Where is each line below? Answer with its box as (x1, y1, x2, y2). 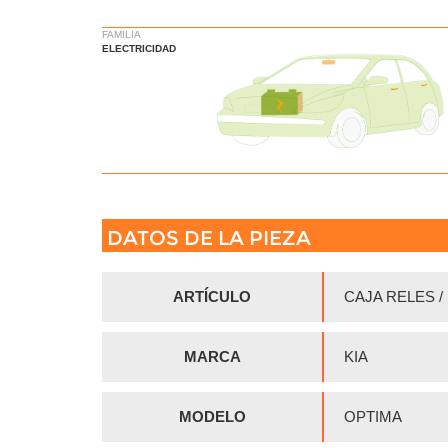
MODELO (178, 407, 246, 425)
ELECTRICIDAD (102, 43, 176, 55)
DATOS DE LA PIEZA (107, 225, 311, 250)
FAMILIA (102, 29, 141, 41)
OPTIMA (344, 407, 402, 425)
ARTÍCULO (173, 287, 251, 305)
